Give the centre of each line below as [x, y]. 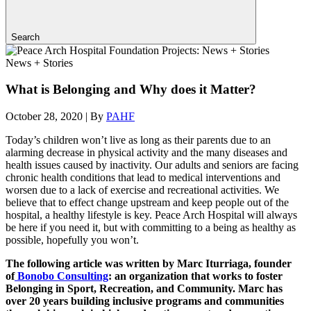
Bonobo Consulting [61, 276]
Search [25, 37]
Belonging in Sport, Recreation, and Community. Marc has [144, 289]
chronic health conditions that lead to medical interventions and [143, 178]
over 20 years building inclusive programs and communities [145, 301]
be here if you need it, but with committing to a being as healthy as [151, 228]
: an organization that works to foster [195, 276]
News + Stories [39, 62]
